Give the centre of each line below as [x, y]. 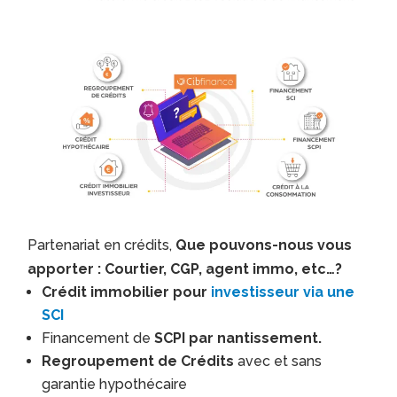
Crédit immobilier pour [127, 292]
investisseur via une [283, 292]
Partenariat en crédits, [102, 245]
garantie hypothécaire [115, 384]
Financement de [98, 338]
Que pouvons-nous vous [264, 245]
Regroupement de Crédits [140, 361]
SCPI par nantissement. [238, 338]
